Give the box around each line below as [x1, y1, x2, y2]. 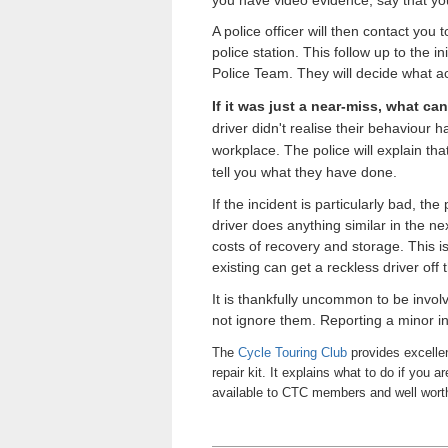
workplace [212, 142, 276, 158]
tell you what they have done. [212, 164, 397, 180]
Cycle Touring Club [238, 344, 347, 360]
